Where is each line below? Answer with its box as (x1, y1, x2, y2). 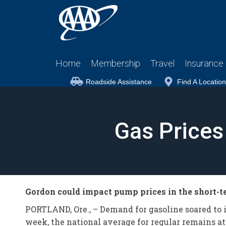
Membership (91, 58, 140, 69)
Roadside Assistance (86, 78, 152, 86)
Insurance (185, 58, 223, 69)
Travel (150, 58, 175, 69)
